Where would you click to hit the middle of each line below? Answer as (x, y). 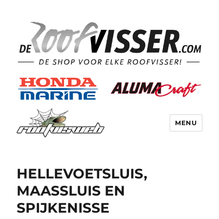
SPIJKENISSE (63, 208)
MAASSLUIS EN (71, 191)
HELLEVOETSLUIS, (82, 174)
